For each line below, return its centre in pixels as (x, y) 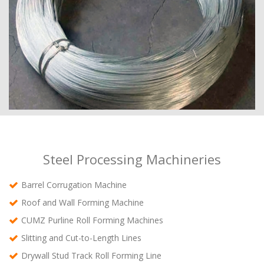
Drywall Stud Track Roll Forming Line (91, 256)
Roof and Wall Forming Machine (82, 203)
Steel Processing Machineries (132, 159)
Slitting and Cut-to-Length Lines (81, 238)
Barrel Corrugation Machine (74, 185)
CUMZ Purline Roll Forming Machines (92, 220)
